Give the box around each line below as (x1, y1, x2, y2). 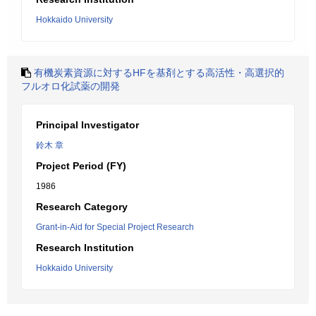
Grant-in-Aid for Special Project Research (36, 222, 194, 232)
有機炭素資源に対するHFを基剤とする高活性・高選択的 (34, 67, 284, 78)
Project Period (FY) (36, 160, 126, 171)
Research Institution (36, 242, 134, 253)
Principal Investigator (36, 119, 139, 130)
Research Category (36, 201, 128, 212)
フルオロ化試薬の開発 (21, 80, 120, 92)
